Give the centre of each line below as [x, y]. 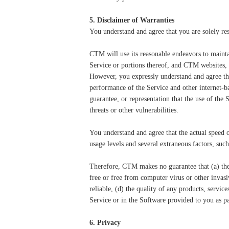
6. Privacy [105, 223]
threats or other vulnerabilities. [134, 110]
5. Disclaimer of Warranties [132, 20]
